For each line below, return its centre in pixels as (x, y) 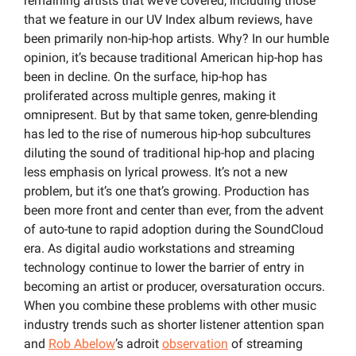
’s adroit (139, 343)
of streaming (265, 343)
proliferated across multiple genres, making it (150, 95)
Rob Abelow (82, 343)
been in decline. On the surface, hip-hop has (145, 76)
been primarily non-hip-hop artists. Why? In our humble (176, 38)
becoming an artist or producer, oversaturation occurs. (174, 286)
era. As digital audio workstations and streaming (159, 248)
